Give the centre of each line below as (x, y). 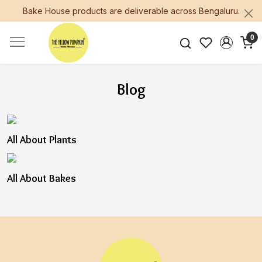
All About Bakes (42, 178)
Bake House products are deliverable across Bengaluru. (131, 11)
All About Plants (42, 140)
